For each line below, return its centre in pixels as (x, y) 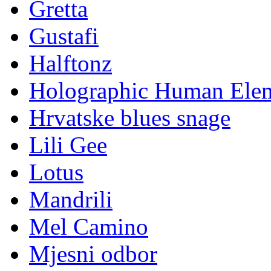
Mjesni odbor (93, 254)
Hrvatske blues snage (130, 118)
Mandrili (71, 200)
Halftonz (70, 64)
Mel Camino (89, 227)
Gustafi (64, 36)
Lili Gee (68, 145)
